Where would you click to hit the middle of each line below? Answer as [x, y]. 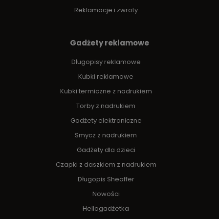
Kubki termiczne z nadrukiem [106, 91]
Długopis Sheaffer [106, 179]
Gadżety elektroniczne [106, 120]
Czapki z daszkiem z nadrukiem [106, 164]
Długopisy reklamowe [106, 62]
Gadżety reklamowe [109, 43]
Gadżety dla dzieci [106, 150]
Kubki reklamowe [106, 76]
